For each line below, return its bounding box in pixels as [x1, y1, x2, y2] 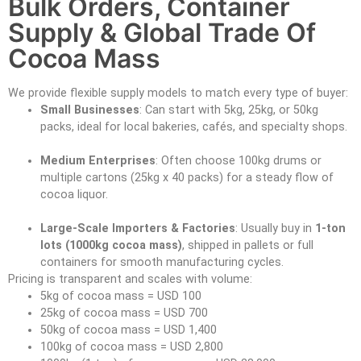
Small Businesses [40, 102, 139, 117]
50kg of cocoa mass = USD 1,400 [40, 322, 217, 337]
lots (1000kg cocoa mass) [40, 238, 182, 252]
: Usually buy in [235, 221, 315, 235]
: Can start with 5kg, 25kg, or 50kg [139, 102, 318, 117]
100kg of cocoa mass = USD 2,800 [40, 339, 223, 354]
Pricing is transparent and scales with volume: [8, 272, 252, 286]
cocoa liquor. [40, 187, 108, 201]
